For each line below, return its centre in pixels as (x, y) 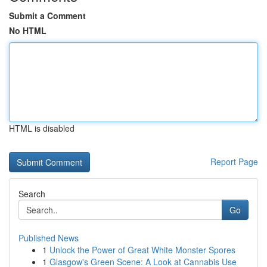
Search (32, 194)
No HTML (28, 30)
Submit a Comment (47, 15)
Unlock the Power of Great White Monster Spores (142, 250)
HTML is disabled (42, 128)
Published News (49, 238)
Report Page (234, 162)
